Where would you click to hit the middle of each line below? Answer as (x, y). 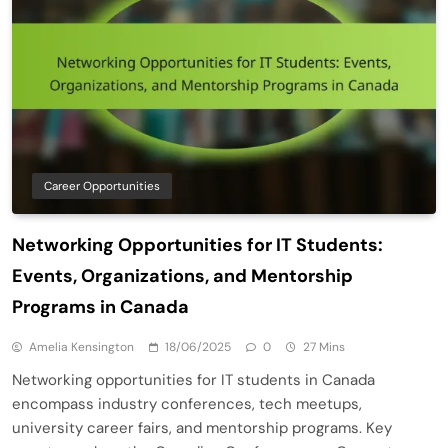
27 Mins (324, 347)
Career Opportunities (102, 186)
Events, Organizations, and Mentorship (182, 276)
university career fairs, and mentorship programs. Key (202, 428)
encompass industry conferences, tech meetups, (187, 404)
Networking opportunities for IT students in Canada (193, 380)
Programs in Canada (100, 307)
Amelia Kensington (81, 347)
